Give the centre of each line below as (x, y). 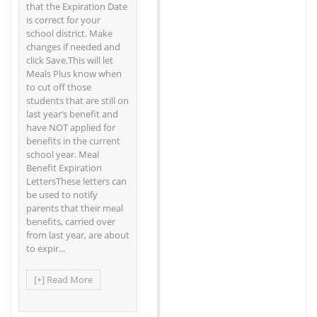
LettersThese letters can (76, 181)
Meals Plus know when (74, 73)
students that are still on (77, 100)
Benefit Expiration (64, 167)
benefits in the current (73, 140)
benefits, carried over (71, 221)
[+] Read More (63, 279)
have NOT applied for (71, 127)
